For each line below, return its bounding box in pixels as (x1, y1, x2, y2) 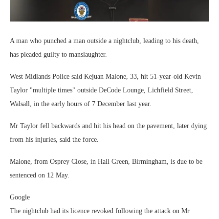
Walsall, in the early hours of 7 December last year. (10, 100, 152, 108)
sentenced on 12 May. (10, 172, 69, 179)
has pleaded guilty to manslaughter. (10, 51, 107, 59)
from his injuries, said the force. (10, 136, 99, 144)
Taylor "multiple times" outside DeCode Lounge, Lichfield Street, (10, 87, 193, 94)
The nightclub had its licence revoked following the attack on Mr (10, 207, 190, 215)
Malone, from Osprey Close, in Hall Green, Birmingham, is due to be (10, 158, 202, 166)
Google (10, 194, 30, 201)
